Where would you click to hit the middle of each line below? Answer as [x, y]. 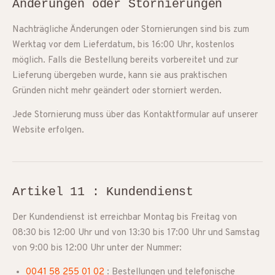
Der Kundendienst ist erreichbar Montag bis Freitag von [125, 218]
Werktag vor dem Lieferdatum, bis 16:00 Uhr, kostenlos [123, 45]
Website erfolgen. [48, 130]
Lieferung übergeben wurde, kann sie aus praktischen [120, 76]
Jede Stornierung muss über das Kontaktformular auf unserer [135, 115]
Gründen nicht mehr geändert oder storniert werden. [117, 91]
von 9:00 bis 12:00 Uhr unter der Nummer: [97, 248]
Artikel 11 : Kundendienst [103, 192]
